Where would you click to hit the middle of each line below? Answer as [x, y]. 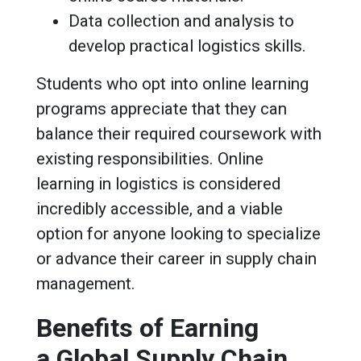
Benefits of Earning [147, 328]
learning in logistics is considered [158, 183]
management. [86, 283]
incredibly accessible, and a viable [160, 208]
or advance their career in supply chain [176, 258]
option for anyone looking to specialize [178, 233]
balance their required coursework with [179, 133]
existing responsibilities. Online [150, 158]
